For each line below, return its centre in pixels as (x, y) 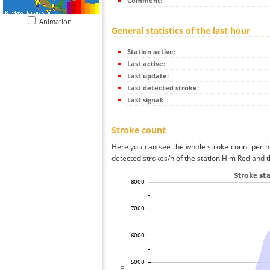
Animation (58, 21)
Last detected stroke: (163, 88)
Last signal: (145, 100)
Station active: (151, 52)
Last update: (148, 76)
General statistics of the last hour (181, 31)
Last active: (146, 64)
